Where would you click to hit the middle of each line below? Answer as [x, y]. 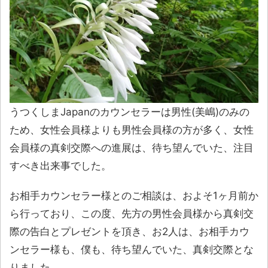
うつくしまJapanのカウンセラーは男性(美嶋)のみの [130, 112]
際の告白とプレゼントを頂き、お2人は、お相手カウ [130, 231]
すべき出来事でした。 [60, 165]
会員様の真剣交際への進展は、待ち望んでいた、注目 [132, 147]
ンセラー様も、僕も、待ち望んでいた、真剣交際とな [132, 249]
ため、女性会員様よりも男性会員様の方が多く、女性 [132, 130]
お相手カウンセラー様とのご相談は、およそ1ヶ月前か [134, 195]
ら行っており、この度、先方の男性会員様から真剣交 [132, 213]
